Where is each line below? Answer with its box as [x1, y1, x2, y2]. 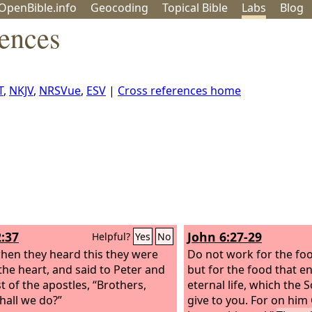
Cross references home [118, 83, 241, 98]
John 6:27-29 [187, 228, 262, 245]
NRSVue [39, 83, 81, 98]
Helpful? [92, 230, 133, 243]
